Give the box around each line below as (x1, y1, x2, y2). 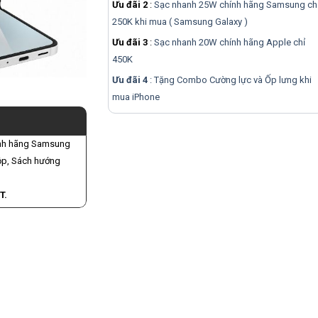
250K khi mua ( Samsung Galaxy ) (111, 16, 248, 28)
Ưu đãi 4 (111, 75, 148, 86)
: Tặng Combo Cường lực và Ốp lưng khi (147, 75, 312, 86)
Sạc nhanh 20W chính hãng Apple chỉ (153, 37, 305, 48)
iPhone (131, 92, 160, 103)
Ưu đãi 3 (111, 37, 148, 48)
